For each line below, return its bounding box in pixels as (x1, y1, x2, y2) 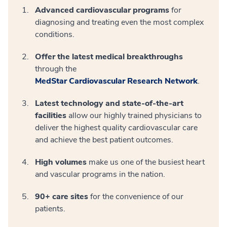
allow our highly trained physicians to (66, 109, 202, 121)
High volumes (35, 156, 87, 168)
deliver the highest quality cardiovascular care (35, 122, 198, 133)
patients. (35, 203, 65, 214)
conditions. (35, 28, 74, 40)
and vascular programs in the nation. (35, 168, 165, 180)
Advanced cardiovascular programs (35, 4, 169, 16)
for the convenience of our (88, 191, 183, 202)
